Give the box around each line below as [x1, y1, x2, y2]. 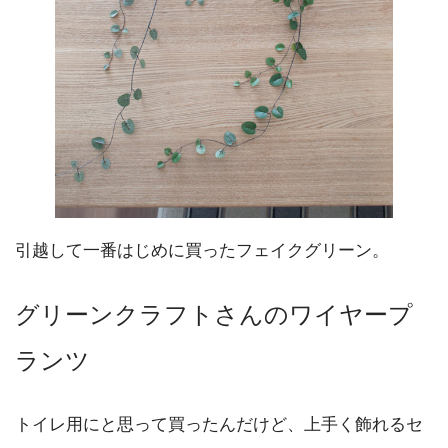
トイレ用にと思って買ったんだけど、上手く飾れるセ [15, 414, 423, 434]
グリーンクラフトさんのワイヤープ [15, 300, 413, 328]
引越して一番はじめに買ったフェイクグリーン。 [15, 240, 389, 260]
